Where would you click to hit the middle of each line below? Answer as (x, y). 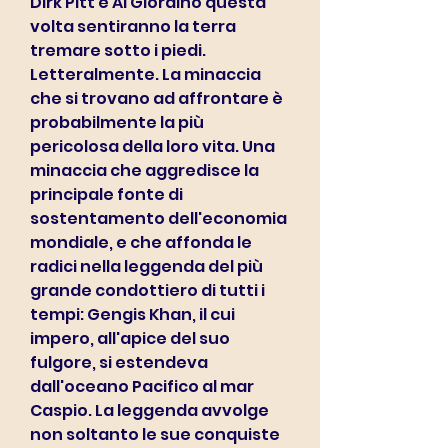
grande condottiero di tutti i (147, 290)
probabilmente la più (117, 122)
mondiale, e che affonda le (141, 242)
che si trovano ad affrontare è (156, 98)
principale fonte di (106, 194)
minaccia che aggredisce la (144, 170)
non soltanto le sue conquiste (155, 434)
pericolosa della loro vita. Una (152, 146)
